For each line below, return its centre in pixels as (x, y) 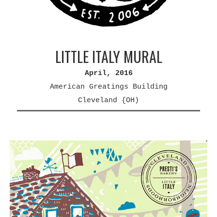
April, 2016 (108, 73)
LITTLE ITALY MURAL (108, 56)
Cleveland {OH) (108, 101)
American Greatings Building (108, 87)
